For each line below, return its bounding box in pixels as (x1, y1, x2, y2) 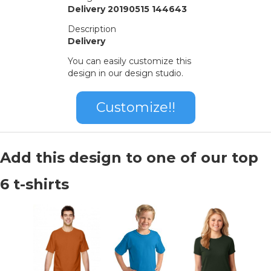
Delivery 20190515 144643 (68, 4, 187, 15)
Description (68, 24, 116, 35)
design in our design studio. (68, 68, 183, 79)
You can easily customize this (68, 56, 191, 67)
